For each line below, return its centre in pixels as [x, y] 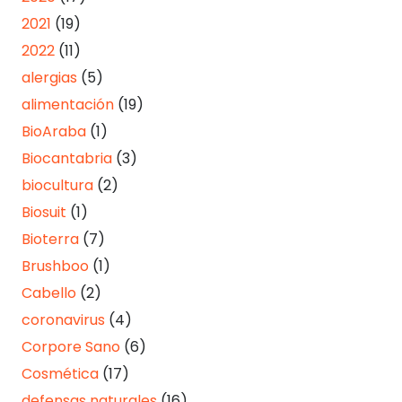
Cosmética [60, 374]
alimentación [68, 105]
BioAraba [54, 132]
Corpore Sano [71, 347]
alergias [49, 78]
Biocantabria [67, 159]
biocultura [57, 186]
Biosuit [44, 213]
